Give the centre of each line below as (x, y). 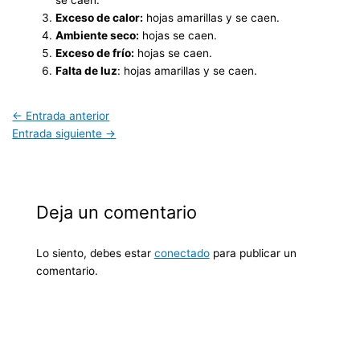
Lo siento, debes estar (95, 254)
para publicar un (253, 254)
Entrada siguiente (59, 133)
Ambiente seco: (98, 35)
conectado (182, 254)
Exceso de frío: (95, 53)
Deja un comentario (116, 213)
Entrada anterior (66, 115)
